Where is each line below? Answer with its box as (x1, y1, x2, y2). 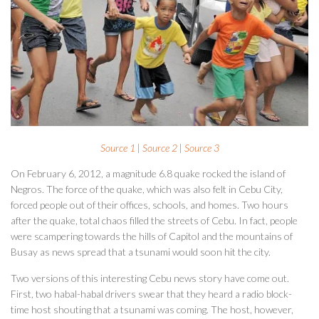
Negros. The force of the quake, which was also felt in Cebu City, (11, 183, 283, 196)
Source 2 (142, 142, 177, 155)
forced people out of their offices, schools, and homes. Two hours (11, 199, 288, 211)
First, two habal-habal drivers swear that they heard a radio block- (11, 287, 292, 300)
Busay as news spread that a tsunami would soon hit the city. (11, 246, 271, 258)
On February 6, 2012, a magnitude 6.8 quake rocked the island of (11, 167, 286, 180)
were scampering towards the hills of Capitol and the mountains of (11, 230, 293, 243)
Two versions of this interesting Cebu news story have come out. (11, 271, 289, 284)
